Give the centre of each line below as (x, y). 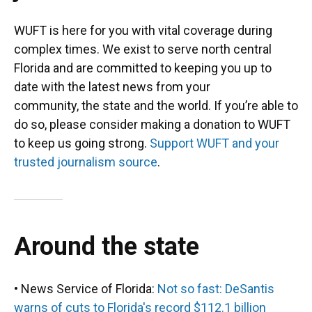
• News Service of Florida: (86, 289)
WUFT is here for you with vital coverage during (143, 30)
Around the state (107, 247)
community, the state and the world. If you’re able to (156, 106)
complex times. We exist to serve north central (143, 49)
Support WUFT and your (214, 143)
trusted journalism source (86, 162)
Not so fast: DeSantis (216, 289)
